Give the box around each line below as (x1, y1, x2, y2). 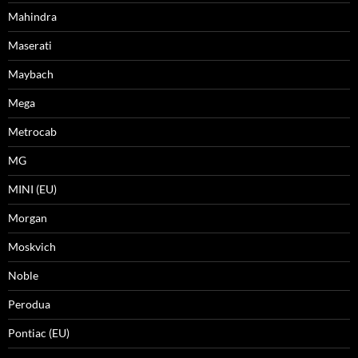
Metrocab (8, 125, 57, 138)
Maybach (8, 67, 54, 81)
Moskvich (8, 240, 56, 253)
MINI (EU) (8, 182, 57, 196)
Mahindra (8, 10, 57, 23)
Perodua (8, 297, 50, 311)
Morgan (8, 211, 47, 225)
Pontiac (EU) (8, 326, 70, 340)
